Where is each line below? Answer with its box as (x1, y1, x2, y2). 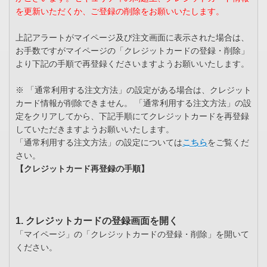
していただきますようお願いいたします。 (15, 125, 174, 135)
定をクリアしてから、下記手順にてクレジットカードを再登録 (15, 111, 249, 122)
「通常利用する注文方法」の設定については (15, 138, 182, 148)
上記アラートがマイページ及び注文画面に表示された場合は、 (15, 33, 249, 43)
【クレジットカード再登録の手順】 (15, 164, 149, 174)
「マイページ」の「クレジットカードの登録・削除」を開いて (15, 229, 249, 240)
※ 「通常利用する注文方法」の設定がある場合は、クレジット (15, 85, 252, 95)
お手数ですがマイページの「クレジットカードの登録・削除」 (15, 46, 249, 56)
